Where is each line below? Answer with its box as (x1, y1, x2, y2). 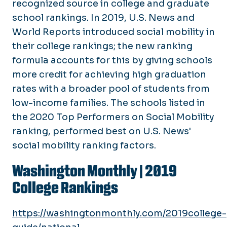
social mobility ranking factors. (12, 139, 156, 151)
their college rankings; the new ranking (12, 40, 193, 52)
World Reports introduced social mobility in (12, 26, 215, 37)
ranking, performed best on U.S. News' (12, 125, 191, 137)
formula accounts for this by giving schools (12, 54, 212, 66)
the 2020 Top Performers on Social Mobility (12, 111, 214, 123)
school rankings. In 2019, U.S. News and (12, 12, 195, 23)
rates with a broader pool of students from (12, 83, 210, 94)
